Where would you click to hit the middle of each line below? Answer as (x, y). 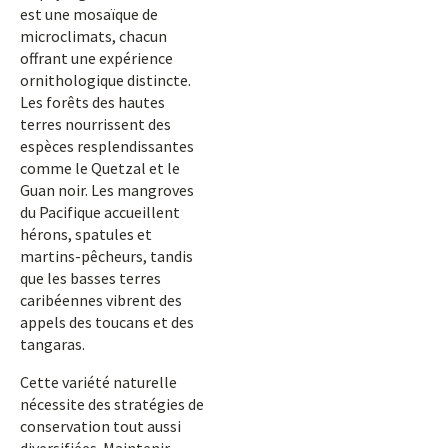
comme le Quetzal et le (100, 168)
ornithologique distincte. (105, 80)
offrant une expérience (96, 58)
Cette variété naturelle (98, 382)
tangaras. (52, 344)
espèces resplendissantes (107, 146)
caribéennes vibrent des (101, 300)
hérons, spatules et (86, 234)
